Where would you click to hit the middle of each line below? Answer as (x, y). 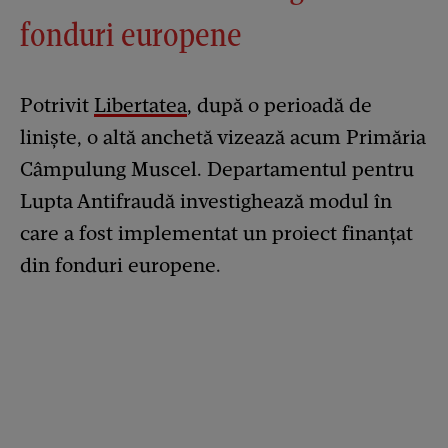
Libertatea (140, 104)
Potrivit (57, 104)
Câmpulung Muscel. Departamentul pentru (217, 168)
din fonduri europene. (120, 264)
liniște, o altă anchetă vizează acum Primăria (223, 136)
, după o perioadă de (279, 104)
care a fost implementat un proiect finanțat (216, 232)
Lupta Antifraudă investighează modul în (206, 200)
